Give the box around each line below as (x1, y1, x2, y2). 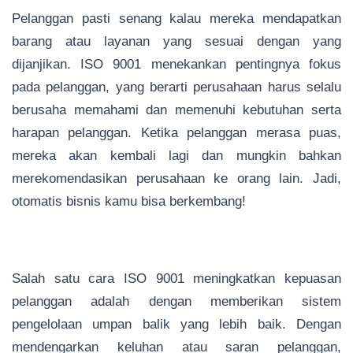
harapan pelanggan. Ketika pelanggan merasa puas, (12, 125, 341, 141)
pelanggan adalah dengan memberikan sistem (12, 294, 341, 310)
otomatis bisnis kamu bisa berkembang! (12, 194, 246, 210)
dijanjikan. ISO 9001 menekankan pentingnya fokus (12, 57, 341, 72)
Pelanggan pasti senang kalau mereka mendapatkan (12, 11, 341, 27)
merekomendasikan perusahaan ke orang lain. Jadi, (12, 171, 341, 187)
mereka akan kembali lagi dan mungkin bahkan (12, 148, 341, 164)
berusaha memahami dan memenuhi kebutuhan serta (12, 102, 341, 118)
